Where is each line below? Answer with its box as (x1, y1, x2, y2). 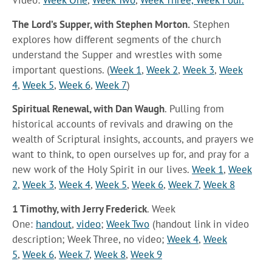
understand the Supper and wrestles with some (12, 47, 222, 61)
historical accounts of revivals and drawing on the (12, 117, 233, 131)
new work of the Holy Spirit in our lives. (12, 163, 192, 177)
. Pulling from (165, 102, 224, 116)
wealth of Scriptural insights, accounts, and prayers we (12, 132, 254, 146)
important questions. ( (12, 63, 110, 76)
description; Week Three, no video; (12, 232, 167, 246)
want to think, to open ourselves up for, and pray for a (12, 148, 249, 161)
